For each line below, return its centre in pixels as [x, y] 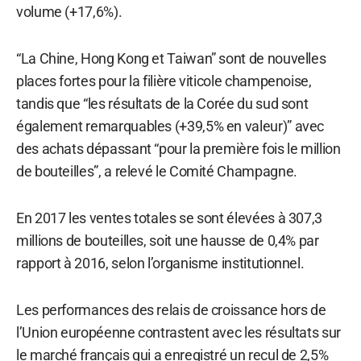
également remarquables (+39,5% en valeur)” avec [170, 126]
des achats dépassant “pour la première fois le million [178, 148]
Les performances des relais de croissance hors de [171, 309]
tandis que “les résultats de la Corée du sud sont [162, 103]
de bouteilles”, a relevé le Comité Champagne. [157, 171]
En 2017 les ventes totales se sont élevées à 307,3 [170, 218]
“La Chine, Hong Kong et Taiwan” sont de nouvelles [171, 58]
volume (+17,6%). [69, 11]
